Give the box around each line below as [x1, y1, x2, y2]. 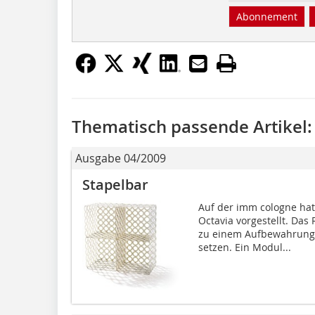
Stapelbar [82, 174, 148, 194]
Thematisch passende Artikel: [72, 115, 312, 138]
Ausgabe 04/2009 [75, 150, 166, 166]
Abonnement [236, 9, 297, 23]
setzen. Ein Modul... [198, 240, 291, 254]
